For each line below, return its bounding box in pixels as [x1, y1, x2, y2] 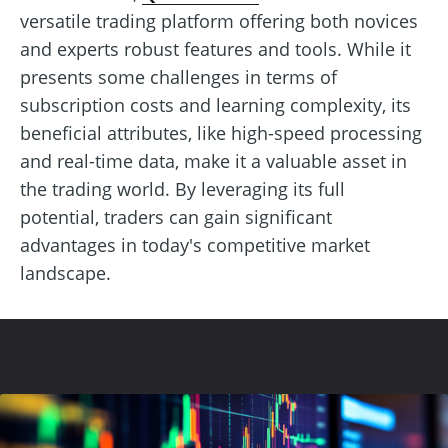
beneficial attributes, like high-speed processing [20, 120, 422, 145]
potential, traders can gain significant [20, 204, 332, 229]
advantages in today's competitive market [20, 232, 370, 257]
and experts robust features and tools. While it [20, 36, 411, 61]
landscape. [20, 260, 111, 285]
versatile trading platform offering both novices [20, 8, 418, 33]
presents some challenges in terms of [20, 64, 337, 89]
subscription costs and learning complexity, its [20, 92, 411, 117]
